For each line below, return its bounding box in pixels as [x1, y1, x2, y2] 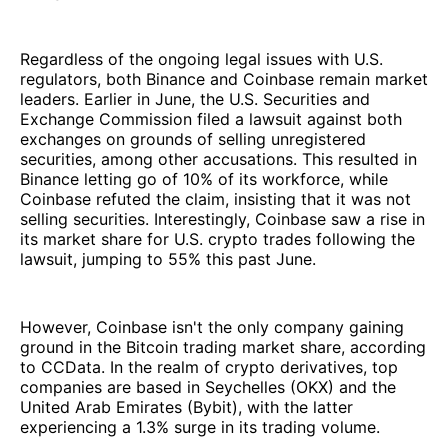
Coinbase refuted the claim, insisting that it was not [20, 188, 411, 209]
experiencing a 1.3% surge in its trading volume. [20, 416, 380, 437]
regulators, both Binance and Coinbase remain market [20, 68, 428, 89]
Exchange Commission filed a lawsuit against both [20, 108, 402, 129]
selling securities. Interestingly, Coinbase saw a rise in [20, 208, 425, 229]
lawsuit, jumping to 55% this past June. [20, 248, 316, 269]
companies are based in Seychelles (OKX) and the [20, 376, 396, 397]
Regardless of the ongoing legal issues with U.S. [20, 48, 383, 69]
